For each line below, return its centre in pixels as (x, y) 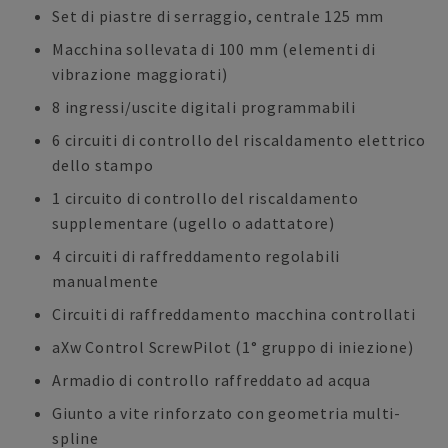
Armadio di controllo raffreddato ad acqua (211, 380)
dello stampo (103, 165)
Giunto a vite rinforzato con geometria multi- (226, 413)
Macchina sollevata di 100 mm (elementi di (214, 49)
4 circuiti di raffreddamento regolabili (196, 256)
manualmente (105, 281)
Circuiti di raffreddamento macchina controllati (234, 314)
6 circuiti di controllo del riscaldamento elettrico (239, 140)
